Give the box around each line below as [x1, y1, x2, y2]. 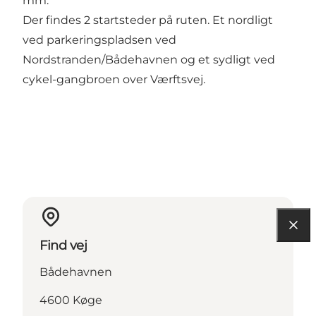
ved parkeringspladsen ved [23, 32, 176, 47]
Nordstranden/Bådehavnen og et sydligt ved [23, 52, 275, 66]
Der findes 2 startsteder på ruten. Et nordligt [23, 13, 273, 27]
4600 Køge [39, 293, 102, 307]
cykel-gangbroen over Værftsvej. [23, 72, 205, 86]
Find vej [39, 237, 87, 253]
